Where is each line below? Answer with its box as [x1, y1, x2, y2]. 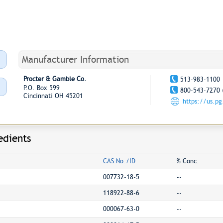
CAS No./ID [103, 157, 135, 165]
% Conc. [176, 157, 199, 165]
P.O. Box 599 [23, 84, 64, 92]
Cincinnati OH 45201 [23, 92, 83, 100]
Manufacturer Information [21, 54, 129, 65]
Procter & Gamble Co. [23, 75, 87, 83]
